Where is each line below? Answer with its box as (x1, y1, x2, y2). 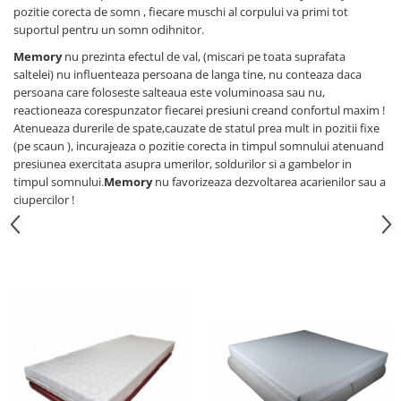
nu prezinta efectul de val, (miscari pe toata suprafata (62, 48, 346, 64)
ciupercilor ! (13, 192, 74, 208)
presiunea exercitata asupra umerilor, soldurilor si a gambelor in (13, 156, 352, 172)
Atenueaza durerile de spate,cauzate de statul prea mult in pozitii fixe (13, 120, 380, 136)
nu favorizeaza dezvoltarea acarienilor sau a (152, 174, 386, 190)
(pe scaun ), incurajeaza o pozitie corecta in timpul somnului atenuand (13, 138, 384, 154)
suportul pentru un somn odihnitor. (13, 21, 207, 38)
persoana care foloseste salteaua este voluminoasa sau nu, (13, 84, 325, 100)
